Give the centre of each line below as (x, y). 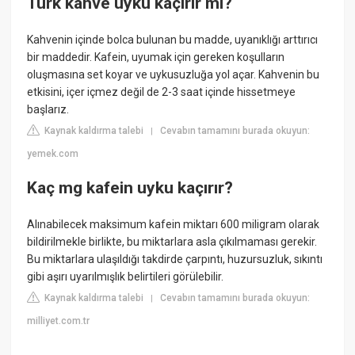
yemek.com (53, 153)
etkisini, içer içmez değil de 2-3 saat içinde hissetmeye (162, 92)
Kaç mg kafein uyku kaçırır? (130, 188)
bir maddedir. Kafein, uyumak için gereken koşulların (156, 57)
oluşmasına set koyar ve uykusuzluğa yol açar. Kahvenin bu (174, 74)
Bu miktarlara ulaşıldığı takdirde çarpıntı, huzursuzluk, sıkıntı (175, 259)
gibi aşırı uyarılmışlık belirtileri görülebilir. (126, 276)
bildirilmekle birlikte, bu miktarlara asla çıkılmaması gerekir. (172, 241)
